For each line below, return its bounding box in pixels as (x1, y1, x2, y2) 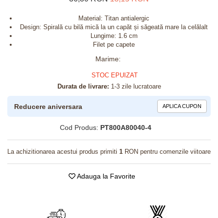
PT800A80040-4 (100, 124, 151, 132)
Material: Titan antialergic (78, 15, 149, 22)
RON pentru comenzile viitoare (123, 148, 211, 156)
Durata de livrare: (57, 83, 109, 91)
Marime (95, 55, 119, 63)
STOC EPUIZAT (89, 72, 138, 79)
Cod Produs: (59, 124, 98, 132)
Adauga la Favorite (75, 172, 135, 181)
